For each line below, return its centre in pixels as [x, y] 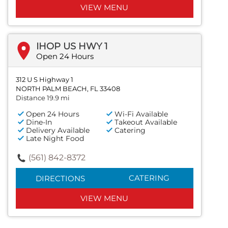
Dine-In [39, 122]
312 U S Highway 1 [45, 80]
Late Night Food [55, 139]
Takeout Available [146, 122]
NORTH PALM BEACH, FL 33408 [68, 89]
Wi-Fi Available [141, 114]
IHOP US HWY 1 [72, 47]
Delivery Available [58, 131]
